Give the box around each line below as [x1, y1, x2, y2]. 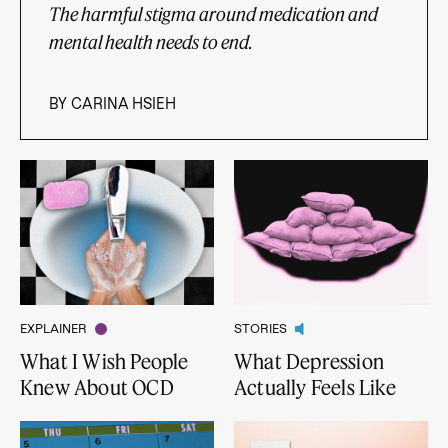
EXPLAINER [20, 322, 87, 336]
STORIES [233, 322, 287, 336]
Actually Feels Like [233, 375, 396, 400]
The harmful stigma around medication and [49, 2, 378, 25]
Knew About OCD [20, 375, 174, 400]
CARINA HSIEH [71, 95, 176, 112]
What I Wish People [20, 349, 189, 374]
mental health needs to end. [49, 30, 253, 53]
